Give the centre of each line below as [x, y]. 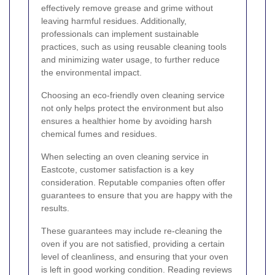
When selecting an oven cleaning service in [125, 156]
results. [55, 208]
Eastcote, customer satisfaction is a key [118, 169]
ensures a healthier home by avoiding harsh [126, 121]
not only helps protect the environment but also [132, 108]
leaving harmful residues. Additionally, [114, 21]
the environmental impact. [91, 72]
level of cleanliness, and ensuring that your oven [135, 256]
